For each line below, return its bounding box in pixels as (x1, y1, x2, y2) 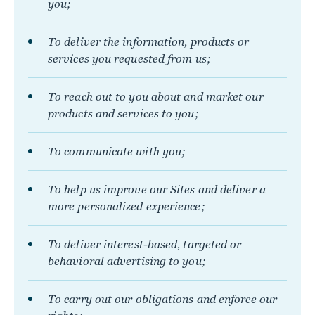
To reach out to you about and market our (48, 90, 264, 103)
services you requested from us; (48, 52, 211, 65)
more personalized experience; (48, 200, 205, 213)
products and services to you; (48, 107, 199, 120)
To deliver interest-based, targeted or (48, 238, 242, 251)
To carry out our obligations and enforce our (48, 292, 277, 306)
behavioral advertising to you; (48, 255, 206, 268)
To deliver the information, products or (48, 35, 250, 49)
